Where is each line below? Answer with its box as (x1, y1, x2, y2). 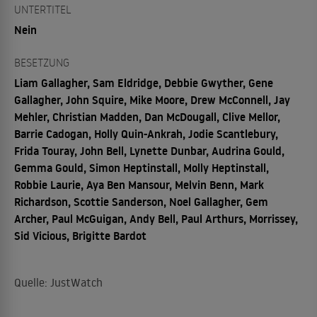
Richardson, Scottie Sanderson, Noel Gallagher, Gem (14, 194, 268, 209)
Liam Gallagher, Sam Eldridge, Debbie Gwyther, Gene (14, 75, 273, 91)
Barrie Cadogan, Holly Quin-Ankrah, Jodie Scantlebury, (14, 126, 278, 142)
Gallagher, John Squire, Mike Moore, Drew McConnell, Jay (14, 92, 290, 108)
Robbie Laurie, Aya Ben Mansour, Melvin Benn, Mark (14, 177, 264, 192)
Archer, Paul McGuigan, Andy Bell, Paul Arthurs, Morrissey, (14, 211, 298, 226)
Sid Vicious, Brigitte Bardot (14, 228, 146, 243)
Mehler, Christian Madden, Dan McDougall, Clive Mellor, (14, 109, 280, 125)
